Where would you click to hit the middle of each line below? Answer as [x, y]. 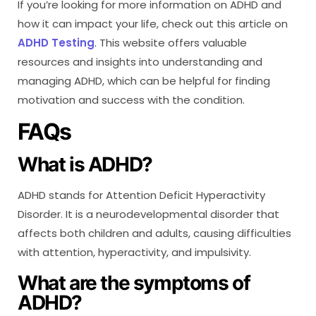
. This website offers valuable [171, 42]
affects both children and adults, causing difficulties [154, 233]
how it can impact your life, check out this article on [153, 23]
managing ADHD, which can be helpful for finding [144, 80]
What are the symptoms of [134, 282]
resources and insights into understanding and [140, 61]
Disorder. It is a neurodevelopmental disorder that [148, 214]
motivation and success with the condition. [131, 99]
